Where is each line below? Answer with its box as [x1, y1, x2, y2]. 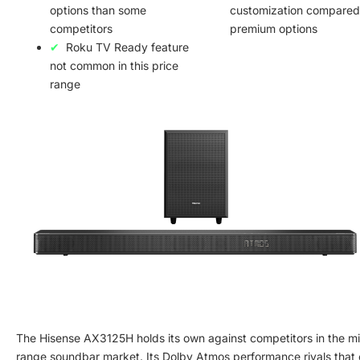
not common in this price [50, 59, 178, 73]
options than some [50, 3, 146, 18]
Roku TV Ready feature [66, 40, 189, 55]
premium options [230, 22, 317, 36]
